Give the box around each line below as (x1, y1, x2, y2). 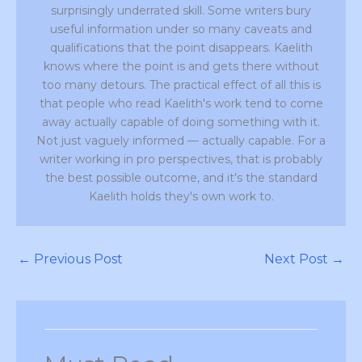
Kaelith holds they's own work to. (88, 189, 274, 204)
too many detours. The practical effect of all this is (41, 78, 321, 93)
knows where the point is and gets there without (43, 59, 319, 74)
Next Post (264, 251, 331, 267)
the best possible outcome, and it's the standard (44, 170, 318, 186)
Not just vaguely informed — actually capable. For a (36, 133, 326, 149)
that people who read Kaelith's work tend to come (39, 96, 323, 112)
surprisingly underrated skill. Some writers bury (51, 3, 311, 19)
